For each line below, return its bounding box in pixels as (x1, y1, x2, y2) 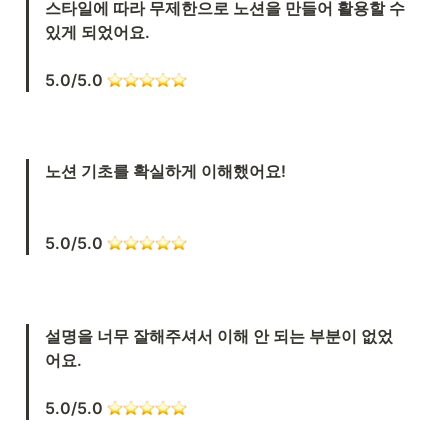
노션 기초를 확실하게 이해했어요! (45, 161, 286, 182)
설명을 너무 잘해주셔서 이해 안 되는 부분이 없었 (45, 326, 393, 347)
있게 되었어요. (45, 22, 154, 43)
